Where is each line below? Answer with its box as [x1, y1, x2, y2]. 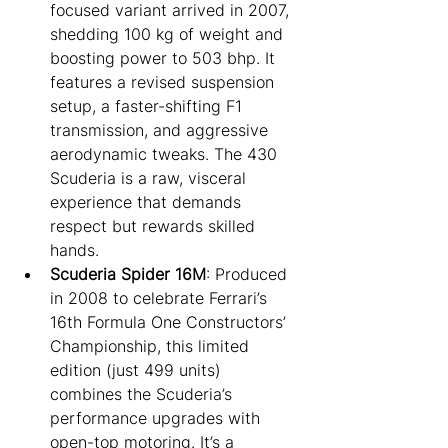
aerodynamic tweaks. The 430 [50, 143, 282, 164]
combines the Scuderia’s [50, 383, 237, 404]
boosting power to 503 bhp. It [50, 47, 280, 68]
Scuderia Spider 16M [50, 263, 206, 284]
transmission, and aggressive [50, 119, 273, 140]
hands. [50, 239, 99, 260]
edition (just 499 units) [50, 359, 226, 380]
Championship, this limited [50, 335, 254, 356]
